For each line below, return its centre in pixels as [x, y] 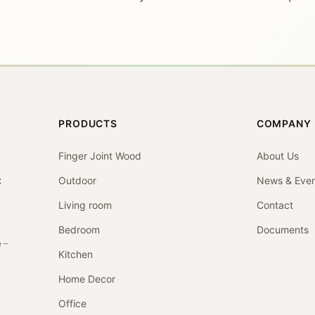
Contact [275, 205]
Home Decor [87, 279]
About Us [277, 156]
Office [73, 303]
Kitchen [76, 254]
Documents [282, 230]
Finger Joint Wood [100, 156]
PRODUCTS [88, 123]
